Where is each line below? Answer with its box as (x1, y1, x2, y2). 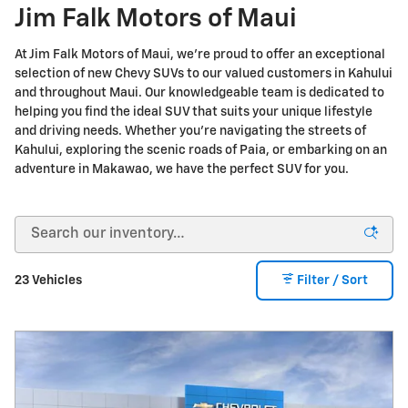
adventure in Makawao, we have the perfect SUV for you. (15, 162, 349, 176)
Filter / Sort (297, 274, 368, 288)
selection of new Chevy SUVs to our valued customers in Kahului (15, 66, 393, 80)
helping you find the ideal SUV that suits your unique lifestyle (15, 105, 372, 118)
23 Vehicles (15, 274, 82, 288)
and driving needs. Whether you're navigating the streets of (15, 124, 366, 138)
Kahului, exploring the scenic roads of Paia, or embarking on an (15, 143, 387, 157)
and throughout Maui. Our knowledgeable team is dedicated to (15, 86, 384, 99)
